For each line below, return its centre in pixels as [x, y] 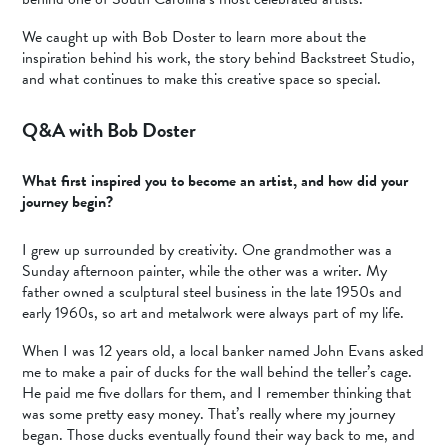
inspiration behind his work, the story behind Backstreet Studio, [219, 57]
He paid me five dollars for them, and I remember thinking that [217, 392]
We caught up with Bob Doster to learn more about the [194, 36]
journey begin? [68, 201]
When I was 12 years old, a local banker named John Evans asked [223, 350]
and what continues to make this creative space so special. [202, 78]
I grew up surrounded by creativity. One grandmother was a [207, 250]
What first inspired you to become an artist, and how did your [215, 180]
